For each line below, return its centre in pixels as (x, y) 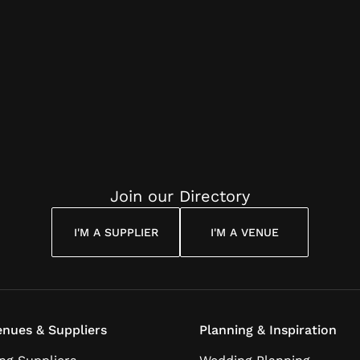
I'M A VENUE (244, 232)
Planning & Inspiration (268, 330)
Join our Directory (180, 196)
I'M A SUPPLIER (116, 232)
